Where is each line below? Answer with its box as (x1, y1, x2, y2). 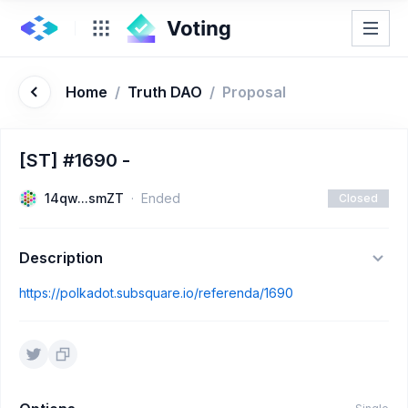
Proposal (222, 83, 286, 101)
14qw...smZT (45, 190, 124, 206)
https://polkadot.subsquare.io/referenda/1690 (19, 285, 293, 301)
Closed (339, 191, 378, 205)
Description (19, 249, 103, 267)
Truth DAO (127, 83, 202, 101)
